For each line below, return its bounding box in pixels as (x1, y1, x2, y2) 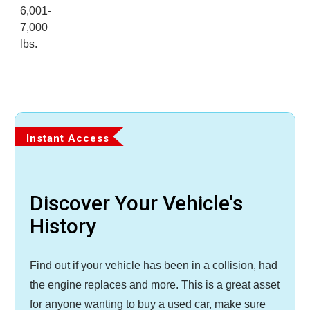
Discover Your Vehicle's (30, 191, 243, 216)
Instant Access (26, 132, 109, 145)
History (30, 214, 96, 239)
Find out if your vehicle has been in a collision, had (30, 259, 277, 272)
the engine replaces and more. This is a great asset (30, 279, 280, 291)
